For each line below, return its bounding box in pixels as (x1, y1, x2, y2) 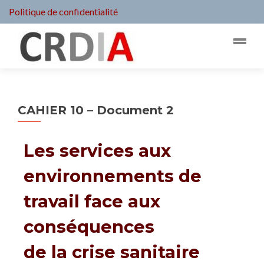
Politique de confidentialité (9, 6, 118, 17)
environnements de (24, 166, 202, 186)
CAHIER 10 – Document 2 (18, 103, 174, 117)
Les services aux (24, 140, 171, 161)
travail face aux (24, 191, 160, 212)
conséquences (24, 216, 154, 237)
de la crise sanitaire (24, 242, 200, 262)
